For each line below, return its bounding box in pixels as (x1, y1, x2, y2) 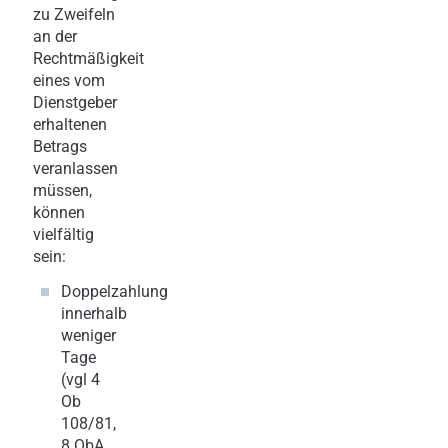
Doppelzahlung (61, 281, 168, 301)
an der (33, 26, 77, 46)
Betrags (33, 136, 87, 156)
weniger (61, 325, 116, 345)
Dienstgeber (33, 92, 117, 112)
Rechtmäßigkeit (33, 48, 144, 68)
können (33, 202, 85, 222)
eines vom (33, 70, 105, 90)
